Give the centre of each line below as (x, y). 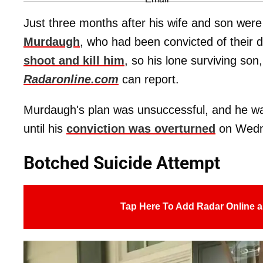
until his (45, 128)
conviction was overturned (141, 128)
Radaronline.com (71, 79)
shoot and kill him (74, 60)
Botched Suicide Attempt (122, 163)
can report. (149, 79)
